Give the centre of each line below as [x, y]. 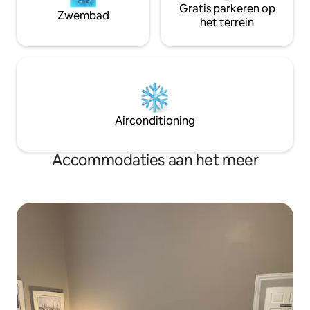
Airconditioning [155, 120]
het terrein [227, 22]
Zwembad [83, 15]
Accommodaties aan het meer [155, 160]
